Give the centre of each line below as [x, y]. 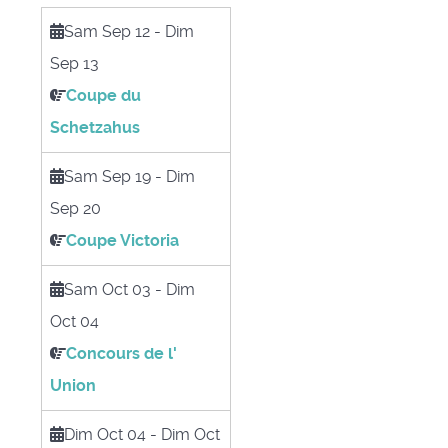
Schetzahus [95, 127]
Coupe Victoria [122, 240]
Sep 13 [74, 63]
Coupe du [103, 95]
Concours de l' [121, 353]
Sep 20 [75, 208]
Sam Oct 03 [107, 289]
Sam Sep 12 [107, 31]
